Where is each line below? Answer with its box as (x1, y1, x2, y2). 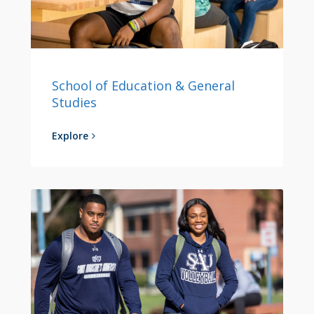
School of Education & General (52, 77, 235, 95)
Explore (52, 129, 88, 143)
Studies (52, 94, 97, 111)
